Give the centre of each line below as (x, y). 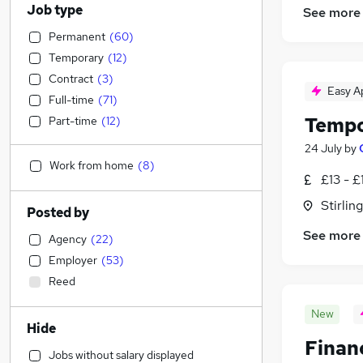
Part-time (73, 121)
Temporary (76, 58)
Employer (73, 260)
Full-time (71, 100)
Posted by (58, 213)
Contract (71, 79)
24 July (323, 149)
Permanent (77, 36)
